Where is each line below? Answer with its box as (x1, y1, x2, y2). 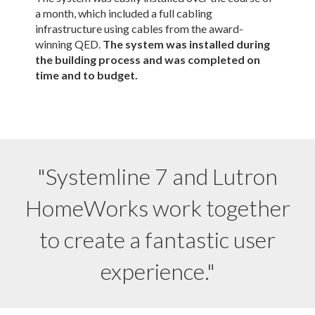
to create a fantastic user (39, 226, 276, 254)
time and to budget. (35, 68, 138, 82)
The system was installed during (103, 37, 270, 51)
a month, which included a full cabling (35, 6, 212, 20)
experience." (100, 257, 215, 285)
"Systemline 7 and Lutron (37, 162, 278, 191)
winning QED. (35, 37, 103, 51)
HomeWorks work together (25, 194, 290, 222)
